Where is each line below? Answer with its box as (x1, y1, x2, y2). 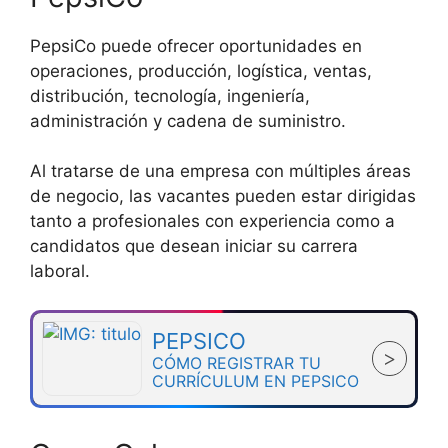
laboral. (30, 261, 90, 282)
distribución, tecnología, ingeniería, (30, 85, 310, 106)
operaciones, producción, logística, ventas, (30, 60, 372, 81)
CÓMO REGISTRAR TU (151, 352, 321, 373)
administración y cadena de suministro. (30, 110, 346, 131)
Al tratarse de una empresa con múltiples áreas (30, 161, 411, 182)
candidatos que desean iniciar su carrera (30, 236, 358, 257)
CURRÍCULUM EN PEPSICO (151, 370, 359, 391)
